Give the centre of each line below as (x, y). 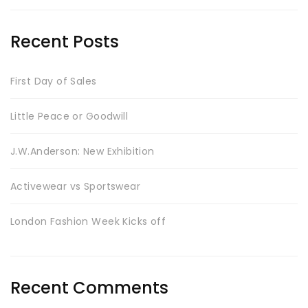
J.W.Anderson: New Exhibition (82, 152)
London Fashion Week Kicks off (88, 222)
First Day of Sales (54, 81)
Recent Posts (65, 42)
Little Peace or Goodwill (69, 117)
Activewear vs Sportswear (76, 187)
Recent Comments (89, 288)
